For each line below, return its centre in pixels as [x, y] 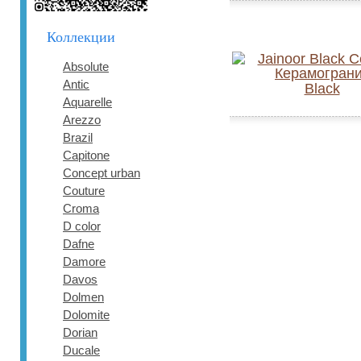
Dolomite [86, 315]
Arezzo [82, 120]
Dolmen [83, 297]
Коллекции [81, 37]
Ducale [81, 350]
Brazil [78, 137]
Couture [84, 191]
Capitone [86, 155]
